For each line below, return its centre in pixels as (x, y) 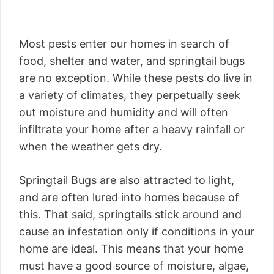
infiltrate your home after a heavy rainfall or (132, 130)
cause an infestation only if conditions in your (137, 232)
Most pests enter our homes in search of (124, 44)
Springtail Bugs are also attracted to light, (127, 180)
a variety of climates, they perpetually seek (130, 95)
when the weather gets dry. (91, 147)
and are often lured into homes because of (129, 198)
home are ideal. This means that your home (131, 249)
